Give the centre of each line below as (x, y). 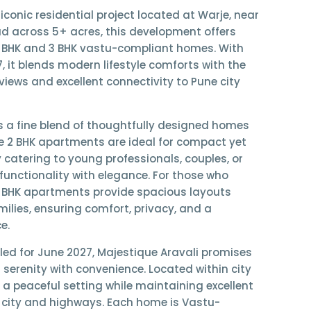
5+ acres (76, 32)
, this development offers (168, 32)
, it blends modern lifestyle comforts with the (124, 65)
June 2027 (65, 253)
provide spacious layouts (160, 192)
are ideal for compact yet (175, 142)
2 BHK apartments (56, 142)
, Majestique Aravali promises (172, 253)
